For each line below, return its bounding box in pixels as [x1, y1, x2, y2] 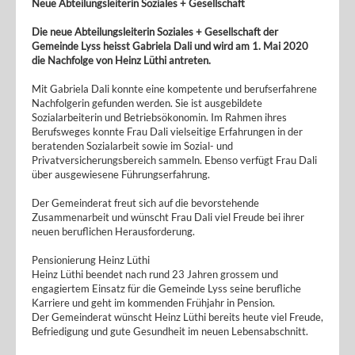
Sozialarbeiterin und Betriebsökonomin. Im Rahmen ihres [32, 111, 287, 124]
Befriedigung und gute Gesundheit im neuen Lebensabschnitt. [32, 325, 308, 338]
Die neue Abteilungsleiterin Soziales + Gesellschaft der [32, 25, 278, 38]
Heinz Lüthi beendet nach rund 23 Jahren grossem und [32, 268, 278, 281]
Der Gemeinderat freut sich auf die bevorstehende [32, 197, 259, 209]
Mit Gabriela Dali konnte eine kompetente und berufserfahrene [32, 82, 317, 95]
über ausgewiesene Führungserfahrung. [32, 168, 210, 181]
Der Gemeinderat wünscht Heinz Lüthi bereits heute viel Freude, [32, 311, 323, 323]
